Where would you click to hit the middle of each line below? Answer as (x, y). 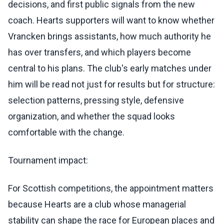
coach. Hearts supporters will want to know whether (111, 20)
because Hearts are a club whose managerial (97, 204)
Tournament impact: (48, 160)
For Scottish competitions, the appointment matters (111, 188)
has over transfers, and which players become (99, 52)
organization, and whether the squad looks (91, 116)
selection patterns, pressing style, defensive (96, 100)
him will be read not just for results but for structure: (111, 84)
